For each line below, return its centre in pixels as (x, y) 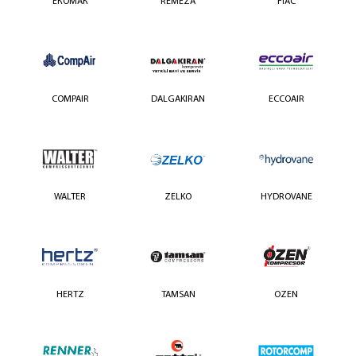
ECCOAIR (286, 100)
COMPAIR (70, 100)
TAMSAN (178, 295)
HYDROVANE (286, 197)
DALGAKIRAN (178, 100)
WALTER (70, 197)
